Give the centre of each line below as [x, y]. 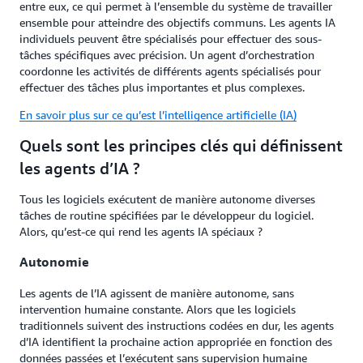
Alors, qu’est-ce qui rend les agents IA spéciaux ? [141, 231]
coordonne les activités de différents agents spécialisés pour [170, 71]
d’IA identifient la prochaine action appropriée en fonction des [176, 341]
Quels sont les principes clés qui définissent [181, 145]
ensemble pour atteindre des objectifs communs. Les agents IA [177, 22]
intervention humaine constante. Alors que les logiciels [158, 309]
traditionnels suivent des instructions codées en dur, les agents [177, 325]
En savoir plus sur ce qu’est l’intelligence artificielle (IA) [158, 115]
